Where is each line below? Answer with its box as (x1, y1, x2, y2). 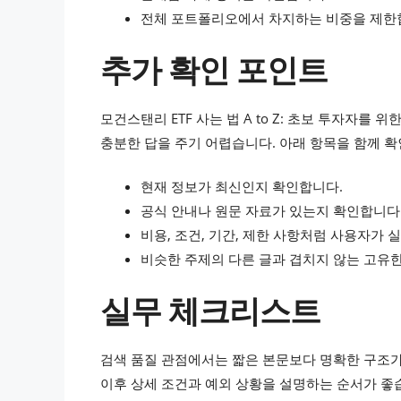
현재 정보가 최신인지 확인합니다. (141, 177, 343, 196)
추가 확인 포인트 (100, 47, 328, 90)
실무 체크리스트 (100, 288, 320, 331)
